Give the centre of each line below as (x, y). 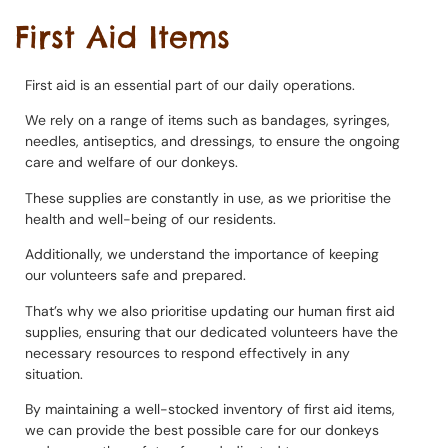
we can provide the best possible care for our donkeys (202, 429)
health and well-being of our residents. (150, 218)
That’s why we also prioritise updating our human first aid (210, 310)
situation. (54, 373)
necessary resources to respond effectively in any (187, 352)
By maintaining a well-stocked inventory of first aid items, (210, 408)
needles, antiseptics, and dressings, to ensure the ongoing (212, 141)
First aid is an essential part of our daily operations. (190, 85)
